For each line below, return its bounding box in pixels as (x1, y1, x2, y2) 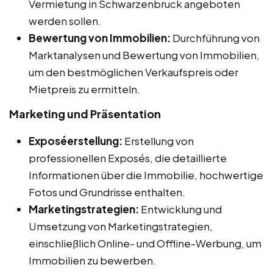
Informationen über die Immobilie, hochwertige (29, 168, 263, 182)
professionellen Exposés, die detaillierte (29, 151, 227, 165)
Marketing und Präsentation (9, 107, 161, 121)
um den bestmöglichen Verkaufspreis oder (29, 65, 238, 79)
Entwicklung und (139, 202, 222, 216)
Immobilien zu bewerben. (29, 253, 156, 268)
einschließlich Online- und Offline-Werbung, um (29, 236, 261, 250)
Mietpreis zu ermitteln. (29, 82, 140, 96)
